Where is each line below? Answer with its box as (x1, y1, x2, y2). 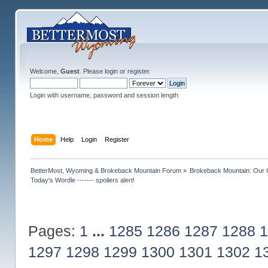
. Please (79, 68, 105, 75)
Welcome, (29, 68, 60, 75)
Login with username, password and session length (29, 92, 178, 99)
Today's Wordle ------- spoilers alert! (30, 176, 135, 184)
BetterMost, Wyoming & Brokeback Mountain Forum (30, 166, 181, 174)
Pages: (28, 223, 80, 239)
